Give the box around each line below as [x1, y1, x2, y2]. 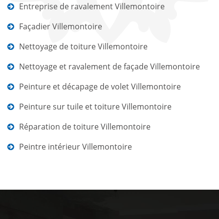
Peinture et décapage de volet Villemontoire [19, 81, 181, 92]
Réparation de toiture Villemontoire [19, 121, 151, 132]
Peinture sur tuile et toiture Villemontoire [19, 101, 172, 112]
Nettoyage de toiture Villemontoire [19, 41, 148, 52]
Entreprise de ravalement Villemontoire [19, 1, 165, 12]
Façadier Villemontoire [19, 21, 102, 32]
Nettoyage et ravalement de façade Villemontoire [19, 61, 200, 72]
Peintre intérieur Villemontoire [19, 141, 132, 152]
